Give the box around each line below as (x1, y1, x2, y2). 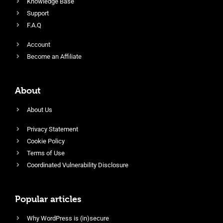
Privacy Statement (27, 125, 78, 133)
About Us (27, 106, 52, 113)
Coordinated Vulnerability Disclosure (27, 161, 128, 169)
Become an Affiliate (27, 52, 82, 60)
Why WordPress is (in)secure (27, 214, 109, 222)
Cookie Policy (27, 137, 65, 145)
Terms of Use (27, 149, 65, 157)
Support (27, 9, 49, 17)
